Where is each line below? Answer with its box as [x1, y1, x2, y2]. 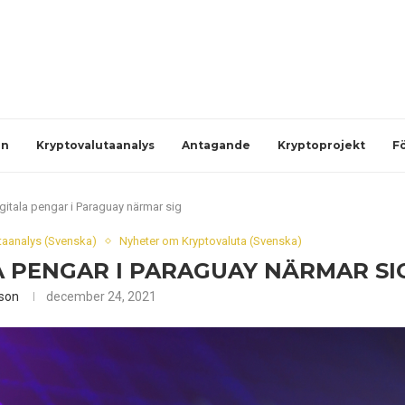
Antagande [182, 138, 250, 152]
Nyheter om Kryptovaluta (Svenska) [118, 234, 302, 248]
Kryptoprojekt [278, 138, 365, 152]
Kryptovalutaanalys [36, 138, 155, 152]
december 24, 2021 [46, 289, 157, 304]
